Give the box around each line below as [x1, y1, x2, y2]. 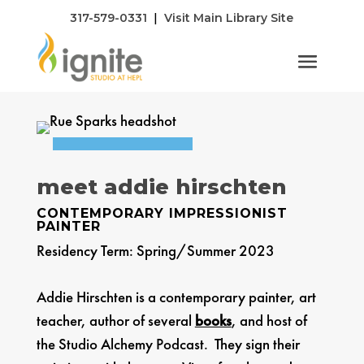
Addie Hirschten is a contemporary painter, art [36, 287, 316, 308]
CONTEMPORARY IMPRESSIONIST [36, 206, 288, 222]
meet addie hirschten [36, 174, 287, 201]
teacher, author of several [36, 310, 195, 331]
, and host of [231, 310, 307, 331]
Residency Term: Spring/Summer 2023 [36, 240, 275, 262]
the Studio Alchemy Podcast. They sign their [36, 334, 300, 355]
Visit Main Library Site [164, 11, 294, 25]
